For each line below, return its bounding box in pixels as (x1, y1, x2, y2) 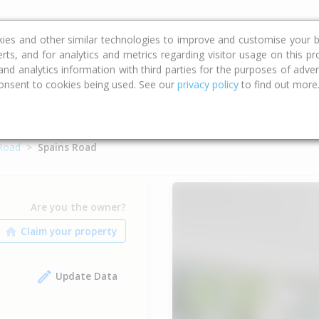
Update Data (55, 268, 117, 283)
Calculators (33, 17, 97, 34)
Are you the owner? (30, 199, 126, 214)
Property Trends (118, 17, 210, 34)
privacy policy (177, 78, 239, 91)
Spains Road (38, 140, 97, 154)
